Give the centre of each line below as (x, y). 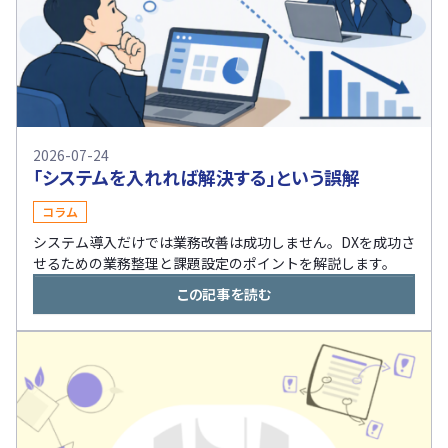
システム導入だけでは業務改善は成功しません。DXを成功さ (224, 241)
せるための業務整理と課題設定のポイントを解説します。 (214, 262)
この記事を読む (224, 293)
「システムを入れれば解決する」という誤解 (196, 176)
